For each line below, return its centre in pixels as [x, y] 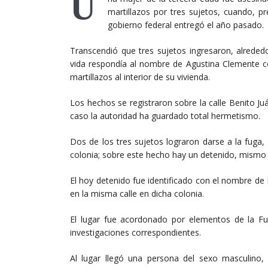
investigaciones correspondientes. [135, 229]
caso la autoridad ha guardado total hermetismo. [165, 112]
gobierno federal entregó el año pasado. [186, 21]
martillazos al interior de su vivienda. [140, 73]
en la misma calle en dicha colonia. [137, 190]
